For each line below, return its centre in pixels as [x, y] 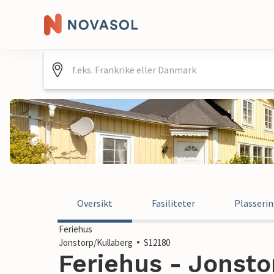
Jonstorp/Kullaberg [96, 243]
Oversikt [95, 203]
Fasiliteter [173, 203]
